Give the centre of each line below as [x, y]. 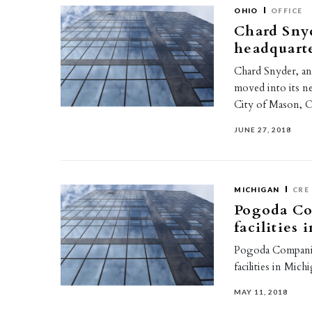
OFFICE [287, 10]
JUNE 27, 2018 [263, 130]
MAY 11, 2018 [261, 292]
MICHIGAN [257, 189]
